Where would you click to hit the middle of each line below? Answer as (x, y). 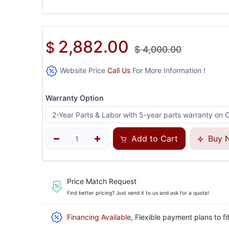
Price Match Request (101, 181)
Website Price (82, 70)
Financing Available (99, 217)
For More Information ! (168, 70)
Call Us (119, 70)
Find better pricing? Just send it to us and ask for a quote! (138, 192)
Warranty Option (74, 98)
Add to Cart (153, 139)
